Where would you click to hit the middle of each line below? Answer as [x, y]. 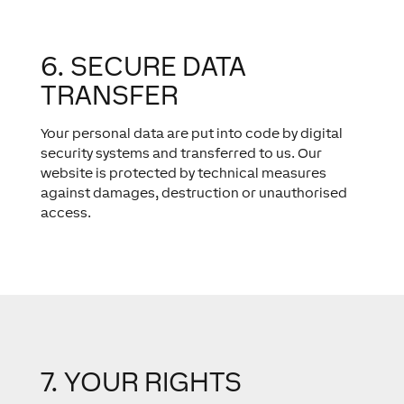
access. [65, 212]
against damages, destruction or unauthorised [193, 193]
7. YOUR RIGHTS [141, 381]
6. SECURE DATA [143, 66]
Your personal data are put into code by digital [191, 133]
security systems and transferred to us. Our [181, 153]
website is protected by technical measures [183, 173]
